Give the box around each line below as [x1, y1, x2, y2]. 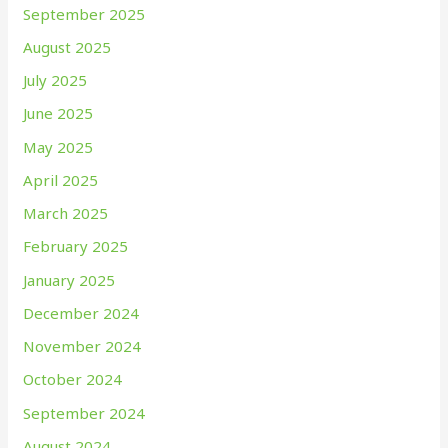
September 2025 [23, 3, 146, 24]
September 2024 [23, 402, 146, 423]
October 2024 [23, 369, 123, 390]
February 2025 [23, 236, 129, 257]
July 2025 [23, 70, 88, 91]
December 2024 [23, 302, 140, 323]
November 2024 [23, 336, 142, 357]
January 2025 [23, 269, 116, 290]
